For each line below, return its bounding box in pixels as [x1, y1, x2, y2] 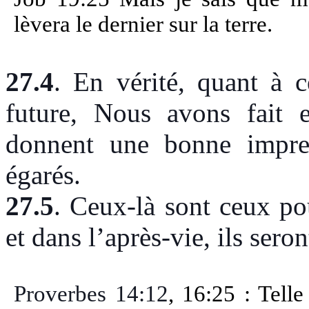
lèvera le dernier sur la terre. [14, 11, 273, 37]
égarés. [6, 159, 81, 190]
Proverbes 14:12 [14, 281, 168, 306]
